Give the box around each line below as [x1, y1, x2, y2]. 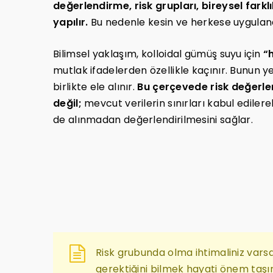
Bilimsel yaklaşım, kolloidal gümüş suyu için [53, 47, 263, 62]
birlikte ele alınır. [53, 80, 138, 94]
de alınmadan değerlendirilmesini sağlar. [53, 113, 253, 127]
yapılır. [53, 15, 88, 30]
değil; [53, 96, 82, 111]
